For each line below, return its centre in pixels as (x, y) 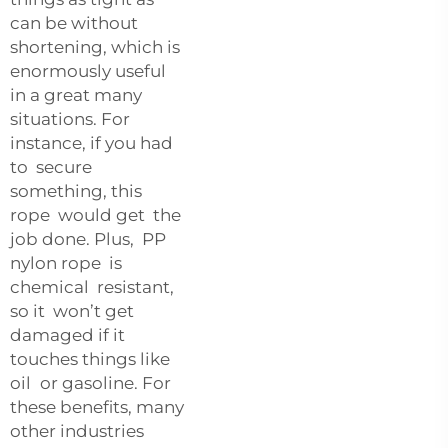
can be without (76, 22)
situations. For (70, 118)
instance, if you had (96, 142)
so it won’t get (74, 310)
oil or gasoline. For (90, 382)
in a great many (76, 94)
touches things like (90, 358)
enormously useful (88, 70)
